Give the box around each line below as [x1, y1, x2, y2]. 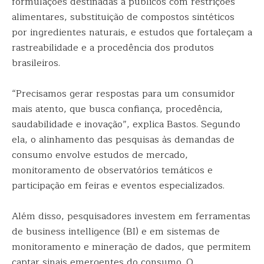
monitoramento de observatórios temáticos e [12, 163, 213, 178]
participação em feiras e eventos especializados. [12, 178, 225, 193]
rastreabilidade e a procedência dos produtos [12, 40, 214, 55]
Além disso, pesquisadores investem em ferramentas [12, 209, 250, 224]
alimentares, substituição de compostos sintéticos [12, 9, 235, 25]
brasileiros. [12, 55, 60, 71]
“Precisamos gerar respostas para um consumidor [12, 86, 235, 101]
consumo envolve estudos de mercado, [12, 147, 188, 163]
